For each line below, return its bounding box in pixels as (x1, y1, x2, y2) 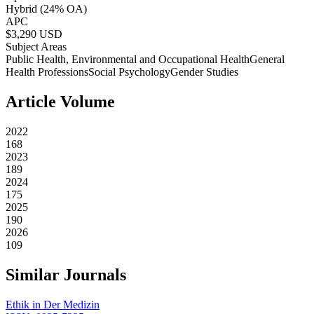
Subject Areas (6, 41, 67, 53)
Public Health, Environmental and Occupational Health (6, 53, 250, 66)
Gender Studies (170, 66, 238, 78)
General (250, 53, 285, 66)
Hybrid (6, 3, 37, 15)
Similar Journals (6, 266, 126, 285)
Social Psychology (88, 66, 170, 78)
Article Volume (6, 93, 115, 111)
